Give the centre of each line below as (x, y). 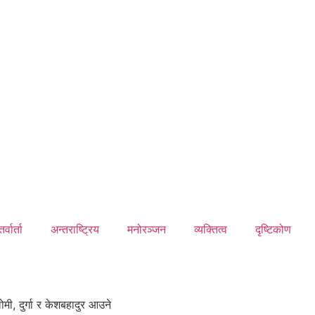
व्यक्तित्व (210, 229)
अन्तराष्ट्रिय (75, 229)
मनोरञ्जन (146, 229)
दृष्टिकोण (273, 229)
